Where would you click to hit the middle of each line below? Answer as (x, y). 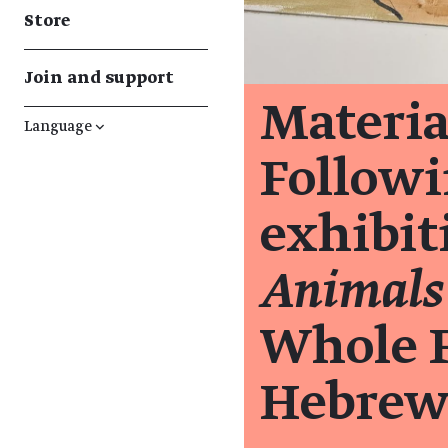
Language (59, 126)
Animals (352, 292)
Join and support (99, 78)
